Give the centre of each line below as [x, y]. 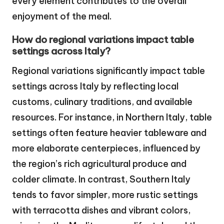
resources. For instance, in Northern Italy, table [112, 117]
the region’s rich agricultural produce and [99, 163]
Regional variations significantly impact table [108, 70]
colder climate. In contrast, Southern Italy [101, 179]
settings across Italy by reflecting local [95, 86]
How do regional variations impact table [103, 39]
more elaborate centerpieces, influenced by [106, 148]
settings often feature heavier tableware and [109, 132]
